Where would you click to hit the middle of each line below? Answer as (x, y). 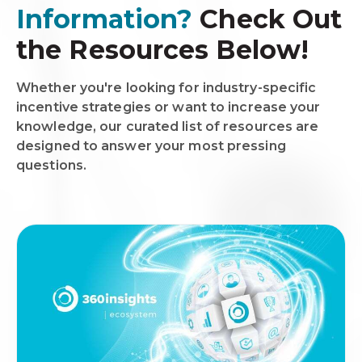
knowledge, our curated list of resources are (168, 127)
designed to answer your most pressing (151, 146)
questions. (51, 166)
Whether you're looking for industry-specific (166, 88)
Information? (105, 19)
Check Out (267, 19)
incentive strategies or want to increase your (168, 107)
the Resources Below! (163, 50)
